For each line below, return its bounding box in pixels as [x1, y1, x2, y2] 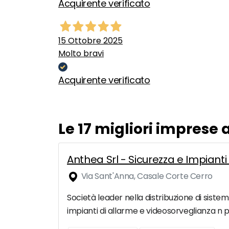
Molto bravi [58, 48, 104, 60]
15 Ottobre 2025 [58, 35, 123, 47]
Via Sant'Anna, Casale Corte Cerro [79, 170, 213, 182]
